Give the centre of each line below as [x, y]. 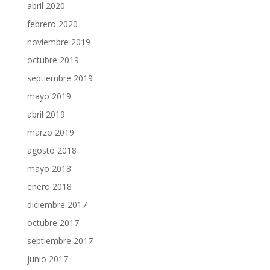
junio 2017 [47, 259]
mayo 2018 [49, 168]
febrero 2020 [52, 24]
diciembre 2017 [57, 204]
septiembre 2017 [60, 240]
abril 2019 [46, 114]
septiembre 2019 [60, 78]
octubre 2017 [53, 222]
